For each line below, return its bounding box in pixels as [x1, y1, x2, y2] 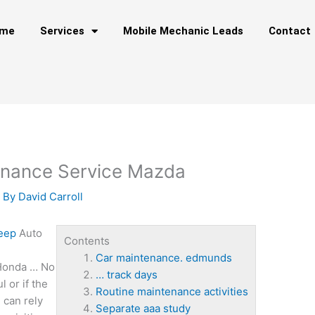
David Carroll [18, 190, 84, 204]
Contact [269, 25, 311, 37]
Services [40, 25, 84, 37]
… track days [95, 268, 157, 282]
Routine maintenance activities [95, 285, 248, 299]
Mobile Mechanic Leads [123, 25, 243, 37]
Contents [63, 234, 110, 248]
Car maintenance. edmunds [95, 251, 232, 265]
